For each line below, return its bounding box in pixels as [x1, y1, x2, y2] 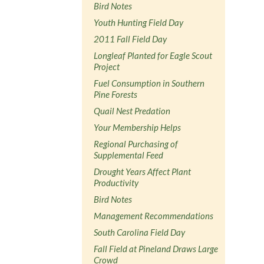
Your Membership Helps [94, 121, 181, 133]
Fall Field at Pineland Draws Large [94, 243, 219, 254]
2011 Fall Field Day [94, 33, 167, 44]
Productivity [94, 177, 139, 188]
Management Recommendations [94, 210, 214, 221]
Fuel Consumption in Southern [94, 77, 205, 88]
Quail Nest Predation [94, 105, 171, 116]
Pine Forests [94, 88, 138, 100]
